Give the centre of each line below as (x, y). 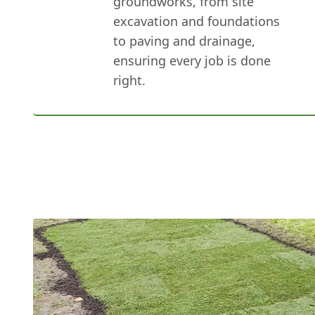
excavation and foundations (197, 21)
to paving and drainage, (185, 41)
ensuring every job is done (192, 60)
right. (130, 80)
